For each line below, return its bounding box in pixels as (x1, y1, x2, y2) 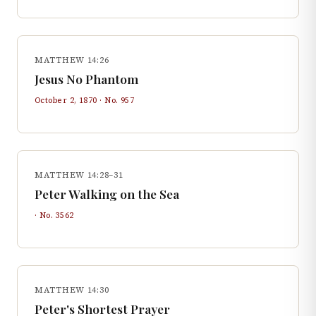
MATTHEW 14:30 (35, 284, 109, 296)
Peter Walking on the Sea (35, 186, 179, 202)
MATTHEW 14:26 (35, 54, 109, 66)
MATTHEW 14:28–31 (35, 169, 123, 181)
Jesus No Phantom (35, 71, 138, 87)
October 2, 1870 (35, 95, 97, 106)
